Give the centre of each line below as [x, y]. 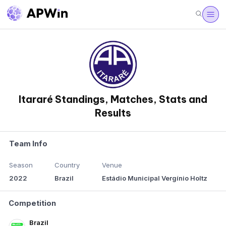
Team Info [29, 144]
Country [67, 165]
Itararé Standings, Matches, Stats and [113, 100]
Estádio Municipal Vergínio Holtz [154, 178]
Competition [33, 203]
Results [113, 113]
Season [21, 165]
